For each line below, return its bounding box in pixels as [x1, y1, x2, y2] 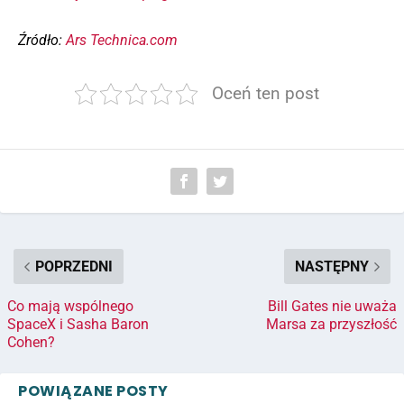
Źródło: [18, 32, 66, 50]
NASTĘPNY [295, 258, 369, 276]
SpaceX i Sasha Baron [7, 316, 149, 334]
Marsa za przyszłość [266, 316, 397, 334]
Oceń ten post [211, 83, 319, 105]
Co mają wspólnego [7, 298, 133, 316]
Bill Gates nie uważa [268, 298, 397, 316]
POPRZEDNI [35, 258, 113, 276]
